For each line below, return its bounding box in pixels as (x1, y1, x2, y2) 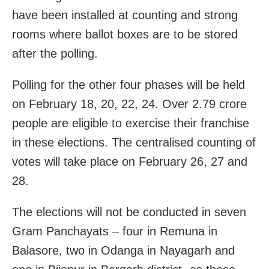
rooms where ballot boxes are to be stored (12, 27, 238, 41)
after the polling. (12, 46, 98, 60)
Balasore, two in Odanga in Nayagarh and (12, 243, 235, 257)
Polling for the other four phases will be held (12, 77, 245, 91)
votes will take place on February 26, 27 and (12, 154, 247, 168)
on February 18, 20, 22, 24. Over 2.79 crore (12, 97, 247, 110)
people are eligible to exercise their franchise (12, 116, 249, 130)
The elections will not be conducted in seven (12, 205, 246, 219)
